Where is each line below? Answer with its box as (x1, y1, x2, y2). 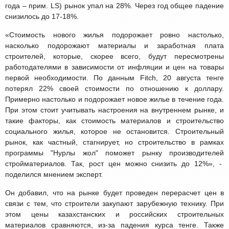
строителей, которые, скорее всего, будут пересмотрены (5, 52, 224, 60)
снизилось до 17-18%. (5, 12, 79, 20)
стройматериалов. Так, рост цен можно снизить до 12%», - (5, 159, 224, 168)
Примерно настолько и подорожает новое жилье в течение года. (5, 95, 224, 103)
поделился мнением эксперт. (5, 170, 103, 178)
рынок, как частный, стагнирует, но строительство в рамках (5, 138, 224, 146)
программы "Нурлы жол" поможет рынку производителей (5, 148, 224, 157)
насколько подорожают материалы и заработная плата (5, 41, 224, 50)
